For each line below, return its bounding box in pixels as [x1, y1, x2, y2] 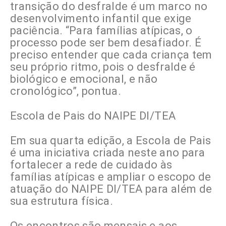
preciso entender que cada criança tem [10, 48, 212, 62]
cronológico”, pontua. [10, 85, 122, 98]
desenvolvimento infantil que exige [10, 12, 192, 25]
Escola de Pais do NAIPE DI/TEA [10, 109, 176, 123]
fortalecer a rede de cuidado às [10, 158, 173, 172]
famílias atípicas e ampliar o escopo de [10, 171, 211, 184]
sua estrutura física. [10, 195, 114, 208]
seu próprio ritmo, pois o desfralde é [10, 61, 196, 74]
